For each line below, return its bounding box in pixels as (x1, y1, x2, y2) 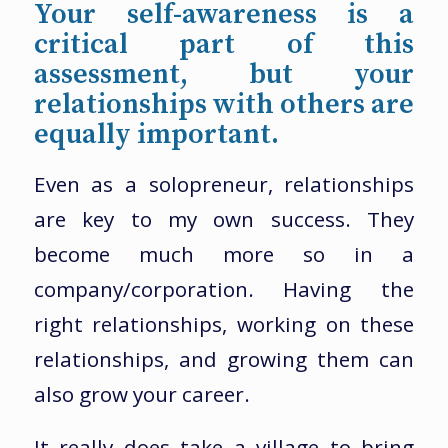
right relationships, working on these (33, 310, 415, 339)
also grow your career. (33, 380, 250, 409)
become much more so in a (33, 240, 415, 269)
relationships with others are (33, 86, 415, 122)
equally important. (33, 116, 279, 152)
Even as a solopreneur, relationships (33, 170, 415, 199)
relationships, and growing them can (33, 345, 415, 374)
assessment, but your (33, 56, 415, 92)
